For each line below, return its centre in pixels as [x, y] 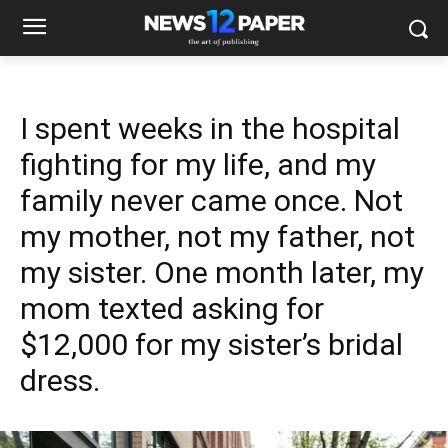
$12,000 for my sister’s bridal [211, 344]
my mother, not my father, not [217, 236]
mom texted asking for [172, 308]
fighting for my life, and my [198, 164]
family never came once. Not [211, 200]
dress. [60, 380]
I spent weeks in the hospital [210, 128]
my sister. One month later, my [222, 272]
